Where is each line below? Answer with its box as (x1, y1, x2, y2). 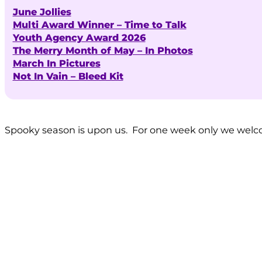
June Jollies (12, 5, 71, 18)
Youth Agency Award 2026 (12, 31, 146, 43)
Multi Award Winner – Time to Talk (12, 18, 187, 30)
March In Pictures (12, 57, 101, 69)
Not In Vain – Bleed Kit (12, 70, 123, 82)
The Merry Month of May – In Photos (12, 44, 193, 56)
